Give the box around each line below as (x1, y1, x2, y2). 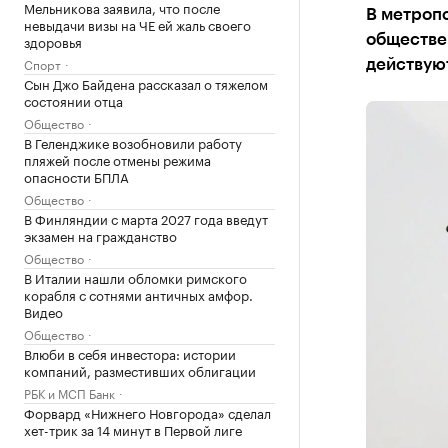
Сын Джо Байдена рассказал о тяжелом (24, 73, 268, 93)
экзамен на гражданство (24, 225, 177, 245)
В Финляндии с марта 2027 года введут (24, 208, 268, 228)
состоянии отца (24, 90, 123, 110)
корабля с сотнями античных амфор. (24, 284, 253, 304)
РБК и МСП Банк (24, 383, 115, 402)
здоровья (24, 31, 82, 51)
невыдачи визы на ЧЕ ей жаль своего (24, 14, 251, 34)
